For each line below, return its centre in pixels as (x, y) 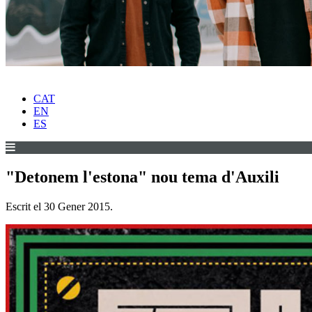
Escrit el (25, 207)
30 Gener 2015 (77, 207)
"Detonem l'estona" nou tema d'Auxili (142, 177)
